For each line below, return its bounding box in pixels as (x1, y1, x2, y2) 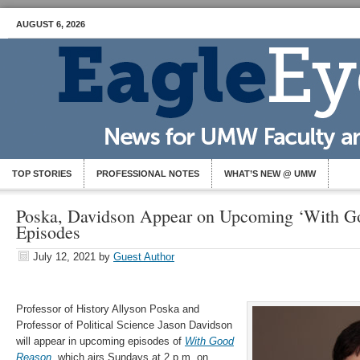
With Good (185, 335, 234, 347)
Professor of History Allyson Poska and (16, 303, 199, 315)
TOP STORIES (12, 169, 72, 178)
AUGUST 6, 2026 (16, 19, 85, 29)
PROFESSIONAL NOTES (96, 169, 199, 178)
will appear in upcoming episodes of (16, 335, 185, 347)
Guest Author (113, 251, 174, 263)
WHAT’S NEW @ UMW (224, 169, 316, 178)
